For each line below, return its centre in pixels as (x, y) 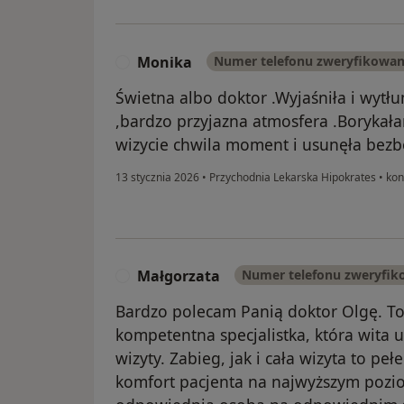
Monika (165, 62)
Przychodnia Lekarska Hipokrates (293, 177)
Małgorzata (179, 276)
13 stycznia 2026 (157, 177)
